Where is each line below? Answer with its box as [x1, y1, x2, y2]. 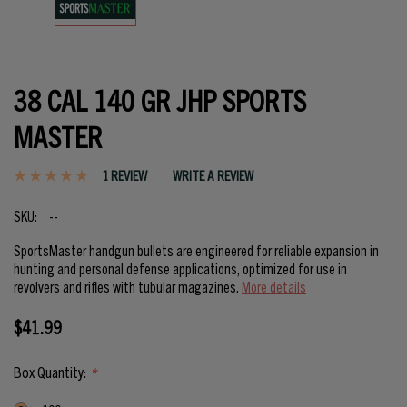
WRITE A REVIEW [173, 166, 253, 184]
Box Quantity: [14, 362, 89, 382]
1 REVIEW [102, 166, 147, 184]
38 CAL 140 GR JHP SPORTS [14, 80, 306, 117]
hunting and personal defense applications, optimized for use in [14, 259, 347, 278]
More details [242, 277, 306, 296]
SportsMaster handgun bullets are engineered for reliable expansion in [14, 241, 379, 260]
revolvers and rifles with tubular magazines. [14, 277, 242, 296]
